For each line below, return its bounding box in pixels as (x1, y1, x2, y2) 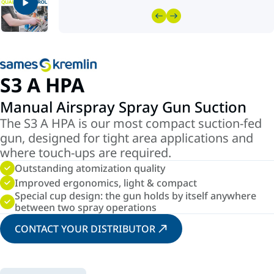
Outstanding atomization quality (15, 161, 165, 175)
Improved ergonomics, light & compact (15, 176, 197, 190)
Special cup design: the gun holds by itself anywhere (15, 189, 256, 202)
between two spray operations (15, 201, 157, 214)
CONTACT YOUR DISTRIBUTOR (15, 222, 155, 235)
